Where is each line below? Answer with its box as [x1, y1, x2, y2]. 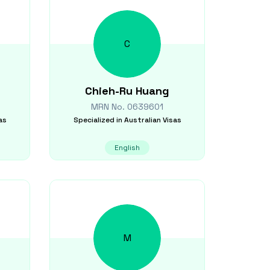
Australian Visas [124, 115, 181, 125]
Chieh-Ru [85, 84, 133, 98]
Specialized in [73, 115, 122, 125]
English [115, 143, 140, 152]
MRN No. [91, 101, 127, 112]
